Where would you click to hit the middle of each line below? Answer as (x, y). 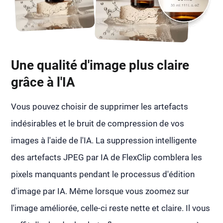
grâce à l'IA (43, 82)
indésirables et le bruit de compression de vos (98, 124)
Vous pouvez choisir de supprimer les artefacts (100, 107)
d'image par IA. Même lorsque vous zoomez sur (100, 191)
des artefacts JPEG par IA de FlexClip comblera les (107, 158)
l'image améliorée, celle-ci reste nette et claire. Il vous (111, 208)
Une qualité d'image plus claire (100, 65)
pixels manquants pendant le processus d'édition (103, 174)
